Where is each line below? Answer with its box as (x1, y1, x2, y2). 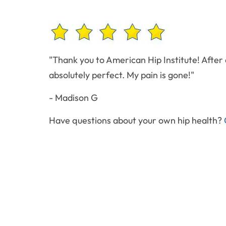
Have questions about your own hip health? (49, 115, 224, 126)
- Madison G (49, 92, 98, 103)
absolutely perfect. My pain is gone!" (49, 69, 194, 81)
